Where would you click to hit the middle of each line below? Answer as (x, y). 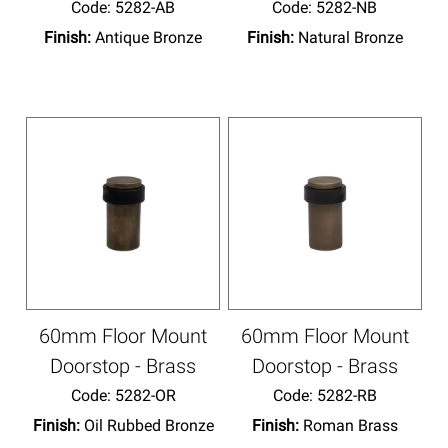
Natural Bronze (350, 37)
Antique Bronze (149, 37)
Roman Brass (350, 425)
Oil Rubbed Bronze (148, 425)
